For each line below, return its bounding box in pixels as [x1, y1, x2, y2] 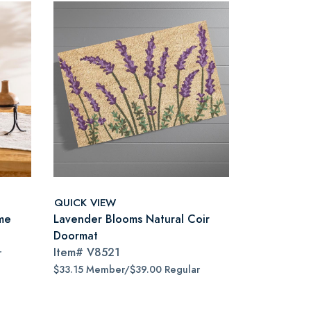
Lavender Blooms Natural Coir [53, 211, 210, 227]
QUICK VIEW [54, 194, 116, 210]
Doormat [53, 228, 98, 244]
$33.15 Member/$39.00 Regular [53, 263, 200, 276]
